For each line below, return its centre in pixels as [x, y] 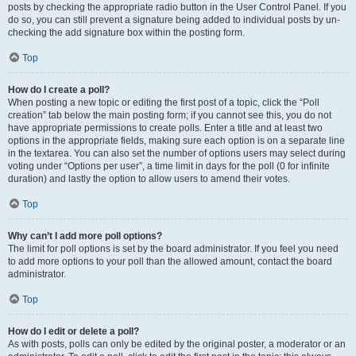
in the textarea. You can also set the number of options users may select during [177, 153]
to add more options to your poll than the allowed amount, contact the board [170, 261]
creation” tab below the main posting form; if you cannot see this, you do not [170, 115]
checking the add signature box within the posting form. [126, 33]
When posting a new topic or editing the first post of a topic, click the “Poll [164, 103]
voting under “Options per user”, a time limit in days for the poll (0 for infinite [169, 166]
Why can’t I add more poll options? [85, 236]
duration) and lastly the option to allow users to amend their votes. [149, 179]
